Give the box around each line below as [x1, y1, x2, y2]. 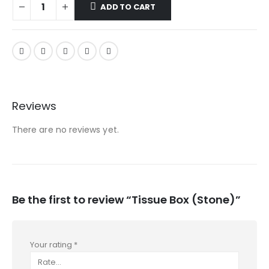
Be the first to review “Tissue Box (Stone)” [12, 192, 241, 207]
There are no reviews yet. [12, 124, 119, 136]
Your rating [30, 238, 74, 250]
